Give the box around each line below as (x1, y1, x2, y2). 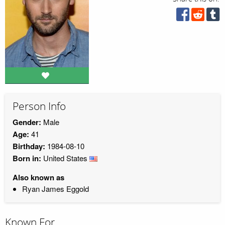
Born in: (13, 152, 41, 164)
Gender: (13, 116, 41, 128)
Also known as (13, 171, 64, 183)
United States (41, 152, 89, 163)
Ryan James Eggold (22, 183, 89, 194)
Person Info (13, 100, 66, 114)
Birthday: (13, 140, 45, 152)
